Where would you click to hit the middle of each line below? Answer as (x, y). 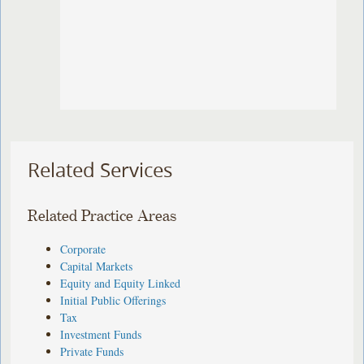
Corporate (83, 249)
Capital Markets (97, 266)
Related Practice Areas (102, 216)
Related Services (100, 170)
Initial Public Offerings (113, 300)
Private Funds (92, 351)
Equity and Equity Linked (121, 283)
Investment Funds (101, 334)
